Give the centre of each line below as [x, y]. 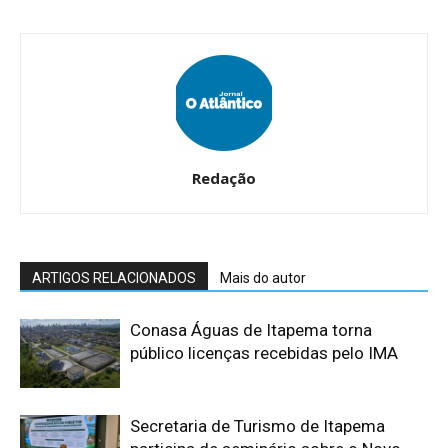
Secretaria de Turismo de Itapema [257, 425]
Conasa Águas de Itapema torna [251, 329]
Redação [224, 177]
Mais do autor [263, 277]
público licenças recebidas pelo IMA [266, 352]
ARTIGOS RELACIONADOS [114, 277]
